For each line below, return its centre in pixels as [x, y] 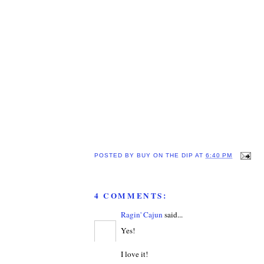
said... [173, 215]
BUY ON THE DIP [165, 156]
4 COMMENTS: [131, 196]
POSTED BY [116, 156]
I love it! [134, 254]
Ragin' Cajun [142, 215]
